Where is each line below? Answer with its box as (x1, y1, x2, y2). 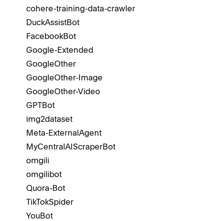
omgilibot (26, 169, 62, 179)
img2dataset (26, 114, 73, 124)
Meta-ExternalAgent (26, 128, 102, 138)
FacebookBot (26, 31, 76, 41)
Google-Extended (26, 45, 93, 55)
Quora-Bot (26, 183, 65, 193)
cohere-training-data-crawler (26, 3, 135, 13)
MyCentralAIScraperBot (26, 142, 115, 151)
